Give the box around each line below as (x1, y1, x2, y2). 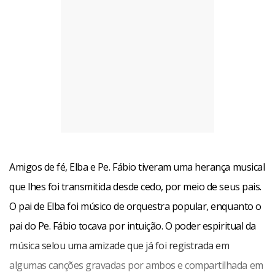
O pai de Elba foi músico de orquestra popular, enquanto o (9, 199, 261, 213)
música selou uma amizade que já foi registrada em (9, 238, 230, 252)
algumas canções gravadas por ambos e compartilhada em (9, 258, 263, 272)
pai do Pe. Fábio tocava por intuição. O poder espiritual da (9, 219, 256, 233)
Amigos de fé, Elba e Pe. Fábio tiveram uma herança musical (9, 160, 265, 174)
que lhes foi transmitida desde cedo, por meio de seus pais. (9, 179, 261, 193)
